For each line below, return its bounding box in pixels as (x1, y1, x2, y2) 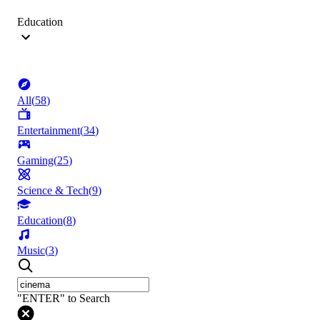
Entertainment (17, 124, 80, 137)
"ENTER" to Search (17, 292, 110, 305)
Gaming (17, 154, 54, 167)
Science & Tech (17, 184, 89, 197)
